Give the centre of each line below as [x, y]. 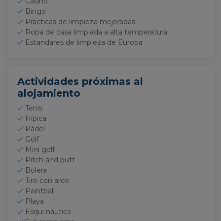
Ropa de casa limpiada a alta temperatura [96, 32]
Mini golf [40, 149]
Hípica [36, 118]
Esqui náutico [48, 212]
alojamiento [49, 93]
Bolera [36, 170]
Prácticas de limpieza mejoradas [80, 22]
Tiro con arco [47, 181]
